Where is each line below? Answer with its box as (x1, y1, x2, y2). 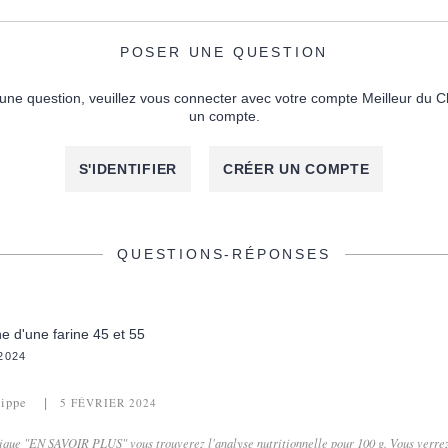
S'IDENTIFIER (78, 161, 177, 178)
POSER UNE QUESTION (119, 44, 329, 61)
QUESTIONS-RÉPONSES (117, 246, 331, 263)
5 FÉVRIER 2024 (59, 394, 158, 410)
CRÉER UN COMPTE (222, 161, 370, 178)
